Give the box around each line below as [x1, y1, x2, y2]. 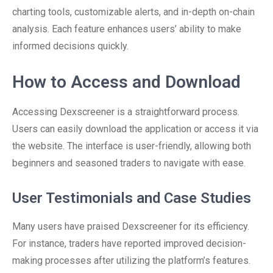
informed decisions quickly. [12, 40, 129, 52]
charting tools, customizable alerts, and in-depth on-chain [12, 6, 255, 18]
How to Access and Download [12, 72, 241, 92]
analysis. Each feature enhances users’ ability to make [12, 23, 241, 35]
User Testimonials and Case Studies [12, 190, 251, 207]
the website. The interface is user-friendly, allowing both [12, 140, 251, 152]
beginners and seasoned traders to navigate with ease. [12, 157, 246, 169]
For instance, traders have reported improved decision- [12, 238, 246, 249]
